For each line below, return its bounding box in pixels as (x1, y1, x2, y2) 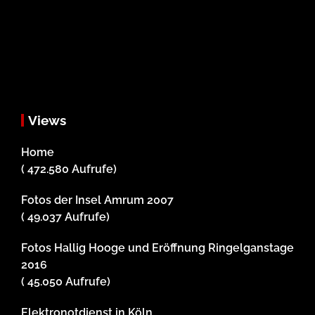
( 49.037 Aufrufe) (21, 210, 110, 224)
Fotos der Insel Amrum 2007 (21, 193, 174, 207)
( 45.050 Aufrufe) (21, 275, 110, 289)
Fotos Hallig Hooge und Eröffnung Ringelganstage (21, 241, 294, 255)
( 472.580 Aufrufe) (21, 162, 117, 176)
